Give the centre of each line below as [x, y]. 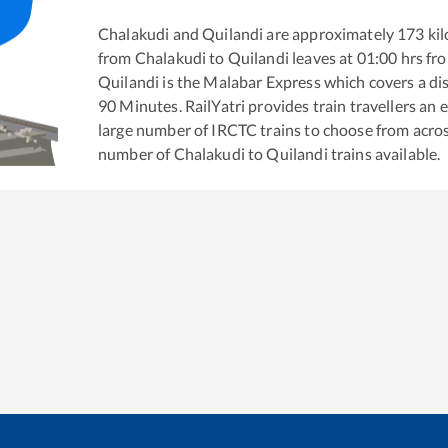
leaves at [321, 57]
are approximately [329, 33]
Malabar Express [262, 81]
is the [180, 81]
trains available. [384, 153]
